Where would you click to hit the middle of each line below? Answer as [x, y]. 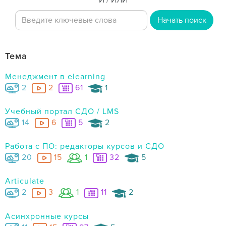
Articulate [25, 181]
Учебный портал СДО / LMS [62, 112]
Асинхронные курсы [47, 216]
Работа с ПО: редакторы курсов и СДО [85, 147]
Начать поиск [182, 20]
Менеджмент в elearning [55, 77]
